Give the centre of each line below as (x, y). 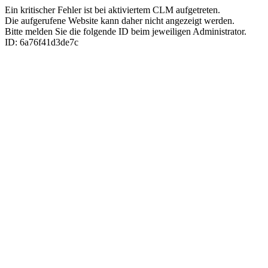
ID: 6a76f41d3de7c (42, 42)
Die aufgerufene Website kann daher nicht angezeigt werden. (120, 21)
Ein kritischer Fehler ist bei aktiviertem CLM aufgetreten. (112, 10)
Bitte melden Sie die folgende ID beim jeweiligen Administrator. (126, 31)
